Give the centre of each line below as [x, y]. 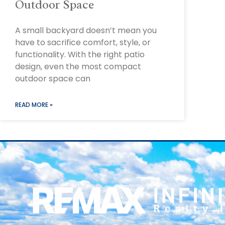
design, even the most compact [78, 66]
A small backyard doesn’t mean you [86, 30]
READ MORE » [34, 104]
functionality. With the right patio [80, 54]
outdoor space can [53, 78]
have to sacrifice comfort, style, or [83, 42]
